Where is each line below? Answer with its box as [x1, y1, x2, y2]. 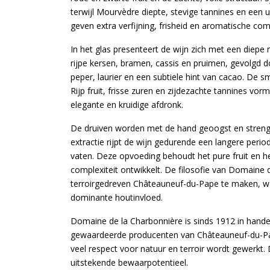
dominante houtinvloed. [71, 192, 163, 203]
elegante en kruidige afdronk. [71, 99, 183, 110]
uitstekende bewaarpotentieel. [71, 257, 188, 268]
